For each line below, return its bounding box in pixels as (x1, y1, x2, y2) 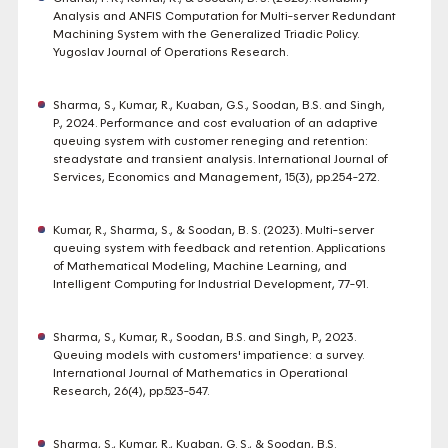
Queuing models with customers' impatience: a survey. (52, 347, 364, 363)
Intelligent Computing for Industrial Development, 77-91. (52, 276, 368, 292)
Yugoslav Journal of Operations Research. (52, 44, 288, 60)
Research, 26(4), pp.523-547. (52, 383, 209, 399)
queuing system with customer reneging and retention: (52, 133, 368, 149)
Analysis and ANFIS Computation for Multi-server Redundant (52, 8, 396, 24)
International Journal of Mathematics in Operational (52, 365, 348, 381)
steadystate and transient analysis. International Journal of (52, 151, 388, 167)
